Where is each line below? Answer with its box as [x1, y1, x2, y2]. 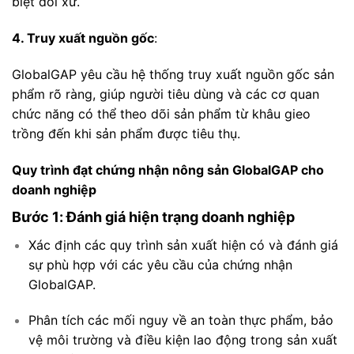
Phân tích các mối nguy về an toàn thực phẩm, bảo [28, 312, 333, 329]
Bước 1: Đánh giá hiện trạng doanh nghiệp [12, 208, 295, 225]
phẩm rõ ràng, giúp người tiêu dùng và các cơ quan [12, 85, 319, 102]
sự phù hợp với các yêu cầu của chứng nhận [28, 256, 292, 273]
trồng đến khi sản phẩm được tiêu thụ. [12, 125, 240, 141]
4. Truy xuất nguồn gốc [12, 30, 154, 47]
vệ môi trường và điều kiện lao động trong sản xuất [28, 332, 337, 348]
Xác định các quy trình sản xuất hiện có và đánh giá [28, 236, 338, 253]
